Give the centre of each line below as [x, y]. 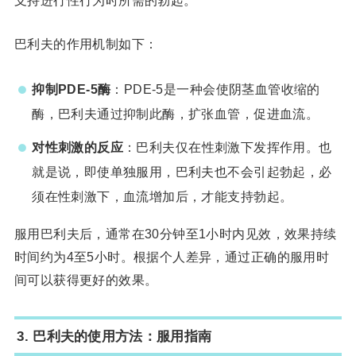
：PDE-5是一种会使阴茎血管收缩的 [215, 89]
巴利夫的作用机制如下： [86, 44]
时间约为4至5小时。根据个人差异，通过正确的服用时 [172, 256]
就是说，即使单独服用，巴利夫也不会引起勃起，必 [182, 172]
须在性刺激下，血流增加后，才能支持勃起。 [163, 197]
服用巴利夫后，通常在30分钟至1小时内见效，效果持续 [175, 233]
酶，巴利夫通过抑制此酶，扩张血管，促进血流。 [176, 113]
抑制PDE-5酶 [72, 89]
